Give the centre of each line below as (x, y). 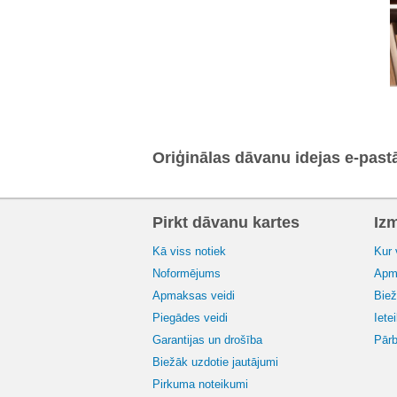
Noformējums (187, 274)
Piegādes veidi (190, 318)
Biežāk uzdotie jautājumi (215, 362)
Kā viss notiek (189, 252)
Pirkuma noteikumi (200, 385)
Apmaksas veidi (194, 296)
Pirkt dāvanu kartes (226, 223)
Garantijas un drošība (207, 340)
